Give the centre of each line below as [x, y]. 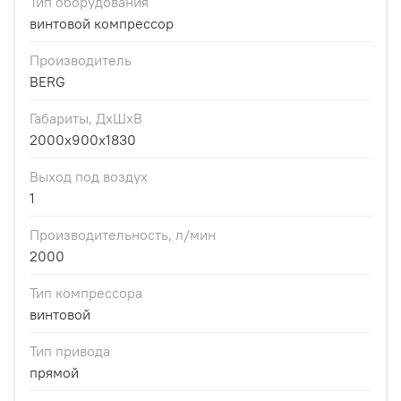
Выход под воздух [89, 176]
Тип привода [70, 350]
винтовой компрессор [102, 23]
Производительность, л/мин [123, 234]
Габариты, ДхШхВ [86, 118]
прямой [54, 372]
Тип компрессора [86, 292]
